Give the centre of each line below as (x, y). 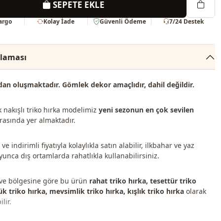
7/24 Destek (187, 21)
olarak (195, 191)
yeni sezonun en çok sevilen (146, 110)
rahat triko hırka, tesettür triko (143, 181)
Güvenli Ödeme (123, 21)
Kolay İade (59, 21)
